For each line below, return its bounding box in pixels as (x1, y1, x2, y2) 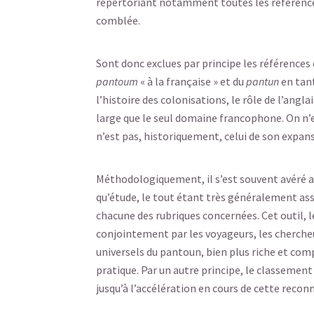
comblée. (96, 13, 140, 27)
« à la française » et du (138, 74, 246, 88)
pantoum (96, 74, 138, 88)
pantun (246, 74, 279, 88)
